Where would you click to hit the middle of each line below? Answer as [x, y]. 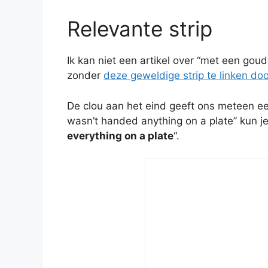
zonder [85, 76]
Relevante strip [140, 29]
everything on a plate [120, 135]
